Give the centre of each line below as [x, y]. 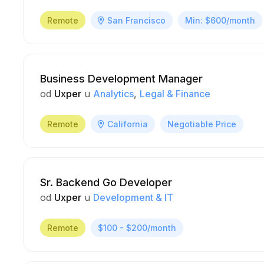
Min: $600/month [220, 20]
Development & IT [133, 197]
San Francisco [136, 20]
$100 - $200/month [137, 228]
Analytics [113, 94]
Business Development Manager [121, 79]
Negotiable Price [202, 124]
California [128, 124]
